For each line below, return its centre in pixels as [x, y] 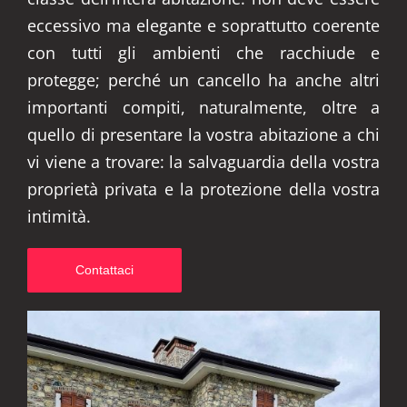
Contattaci [104, 270]
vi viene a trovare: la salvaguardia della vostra [203, 162]
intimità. [59, 216]
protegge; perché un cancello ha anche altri [203, 80]
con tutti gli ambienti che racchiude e [203, 53]
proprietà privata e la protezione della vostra [203, 189]
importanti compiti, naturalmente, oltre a [203, 107]
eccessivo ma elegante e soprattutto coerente [203, 25]
